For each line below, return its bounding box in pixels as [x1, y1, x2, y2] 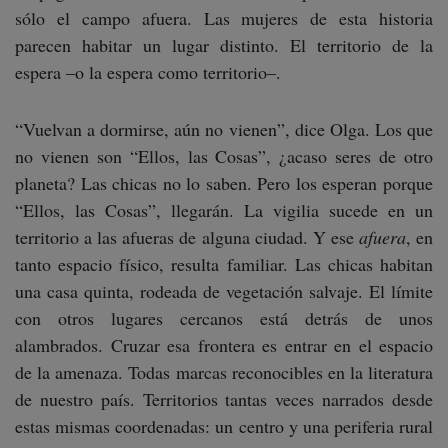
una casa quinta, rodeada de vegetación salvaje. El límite [15, 279, 433, 303]
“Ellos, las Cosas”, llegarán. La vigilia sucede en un [15, 198, 433, 222]
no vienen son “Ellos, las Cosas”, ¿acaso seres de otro [15, 144, 433, 168]
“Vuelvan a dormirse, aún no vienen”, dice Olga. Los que [15, 117, 433, 141]
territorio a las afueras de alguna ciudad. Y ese [15, 225, 359, 249]
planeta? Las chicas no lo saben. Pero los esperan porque [15, 171, 433, 195]
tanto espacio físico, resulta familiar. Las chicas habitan [15, 252, 433, 276]
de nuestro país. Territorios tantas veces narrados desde [15, 387, 433, 411]
